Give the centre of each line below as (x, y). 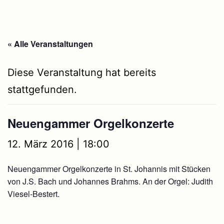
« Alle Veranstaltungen (50, 43)
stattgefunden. (42, 89)
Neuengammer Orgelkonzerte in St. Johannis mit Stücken (109, 168)
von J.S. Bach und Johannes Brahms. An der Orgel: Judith (110, 181)
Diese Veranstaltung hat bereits (82, 72)
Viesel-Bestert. (33, 193)
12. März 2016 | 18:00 (58, 144)
